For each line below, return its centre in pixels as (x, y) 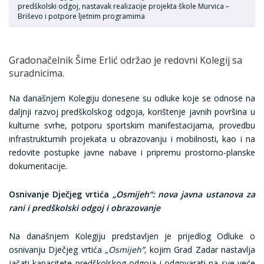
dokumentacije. (38, 166)
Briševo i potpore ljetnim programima (81, 16)
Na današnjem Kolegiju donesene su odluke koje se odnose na (132, 98)
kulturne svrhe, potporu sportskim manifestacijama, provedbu (132, 125)
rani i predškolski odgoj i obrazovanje (85, 208)
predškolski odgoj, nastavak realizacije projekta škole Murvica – (123, 6)
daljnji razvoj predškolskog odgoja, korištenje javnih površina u (132, 112)
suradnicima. (37, 73)
